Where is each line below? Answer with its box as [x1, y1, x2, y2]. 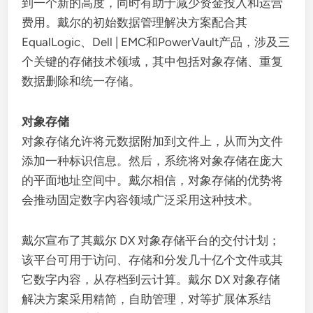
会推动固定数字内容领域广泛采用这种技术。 [22, 193, 260, 207]
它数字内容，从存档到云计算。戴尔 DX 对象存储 [22, 272, 281, 286]
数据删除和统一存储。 [22, 74, 141, 88]
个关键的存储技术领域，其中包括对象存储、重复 [22, 54, 284, 68]
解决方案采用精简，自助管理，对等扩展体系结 [22, 292, 272, 306]
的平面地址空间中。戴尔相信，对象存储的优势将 [22, 173, 284, 187]
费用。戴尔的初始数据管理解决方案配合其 [22, 15, 248, 29]
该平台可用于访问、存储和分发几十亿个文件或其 [22, 253, 284, 267]
